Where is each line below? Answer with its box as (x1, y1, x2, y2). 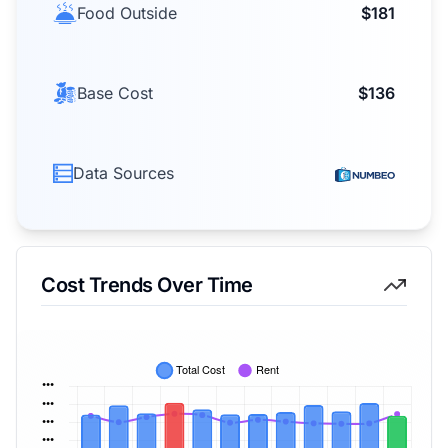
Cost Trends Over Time (41, 273, 253, 297)
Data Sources (73, 163, 174, 183)
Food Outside (77, 3, 177, 23)
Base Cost (77, 83, 153, 103)
